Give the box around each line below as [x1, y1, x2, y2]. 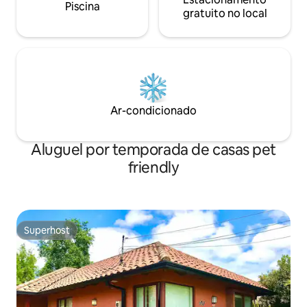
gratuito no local [182, 6, 267, 21]
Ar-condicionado [110, 103, 197, 118]
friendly [127, 158, 180, 177]
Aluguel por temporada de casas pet [30, 140, 277, 160]
